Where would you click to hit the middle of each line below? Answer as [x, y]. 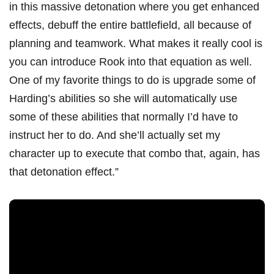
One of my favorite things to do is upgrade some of [132, 80]
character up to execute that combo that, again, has [135, 154]
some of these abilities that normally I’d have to [124, 117]
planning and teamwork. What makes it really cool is [136, 44]
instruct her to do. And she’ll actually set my [115, 135]
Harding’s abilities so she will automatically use [123, 99]
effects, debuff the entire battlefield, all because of [130, 25]
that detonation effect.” [65, 172]
